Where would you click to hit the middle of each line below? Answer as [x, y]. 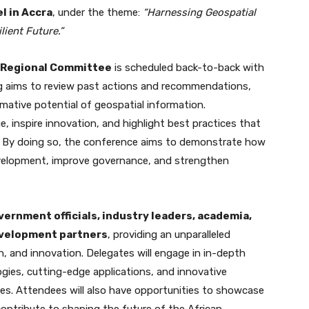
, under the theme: [98, 12]
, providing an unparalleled [169, 234]
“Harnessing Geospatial [199, 12]
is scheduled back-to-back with [188, 67]
